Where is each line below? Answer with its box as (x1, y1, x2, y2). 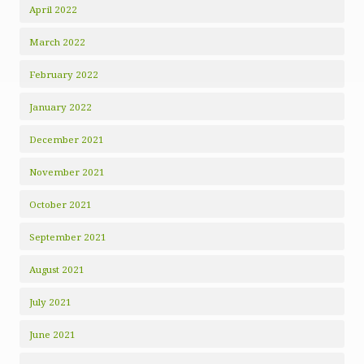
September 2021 (29, 231, 106, 243)
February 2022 (29, 68, 98, 80)
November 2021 (29, 166, 105, 178)
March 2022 (29, 36, 85, 48)
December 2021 (29, 133, 104, 145)
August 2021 (29, 263, 84, 275)
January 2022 (29, 101, 92, 113)
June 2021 (29, 328, 76, 340)
